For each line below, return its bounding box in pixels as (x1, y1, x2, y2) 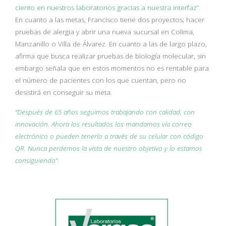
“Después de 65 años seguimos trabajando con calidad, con (15, 107, 195, 117)
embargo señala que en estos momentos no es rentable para (15, 64, 209, 73)
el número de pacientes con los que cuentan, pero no (15, 76, 186, 85)
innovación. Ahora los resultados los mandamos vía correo (15, 120, 192, 129)
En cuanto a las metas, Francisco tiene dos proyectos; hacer (15, 15, 204, 24)
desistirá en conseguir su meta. (15, 88, 112, 97)
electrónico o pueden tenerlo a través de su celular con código (15, 132, 203, 141)
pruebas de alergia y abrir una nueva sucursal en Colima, (15, 27, 194, 36)
